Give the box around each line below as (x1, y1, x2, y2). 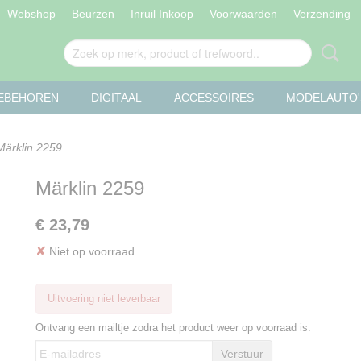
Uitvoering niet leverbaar (48, 293, 160, 305)
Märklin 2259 (35, 177, 144, 199)
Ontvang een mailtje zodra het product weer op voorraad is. (35, 321, 311, 334)
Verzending (293, 7, 351, 20)
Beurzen (71, 7, 114, 20)
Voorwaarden (209, 7, 277, 20)
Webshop (6, 7, 56, 20)
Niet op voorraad (46, 245, 135, 258)
